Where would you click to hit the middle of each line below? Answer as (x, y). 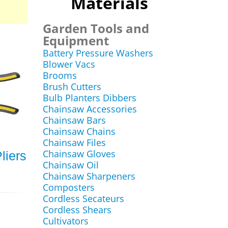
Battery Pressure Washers (98, 53)
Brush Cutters (72, 87)
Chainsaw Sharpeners (89, 176)
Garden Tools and (96, 28)
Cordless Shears (77, 210)
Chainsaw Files (74, 142)
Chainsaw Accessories (90, 109)
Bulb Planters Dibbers (89, 98)
